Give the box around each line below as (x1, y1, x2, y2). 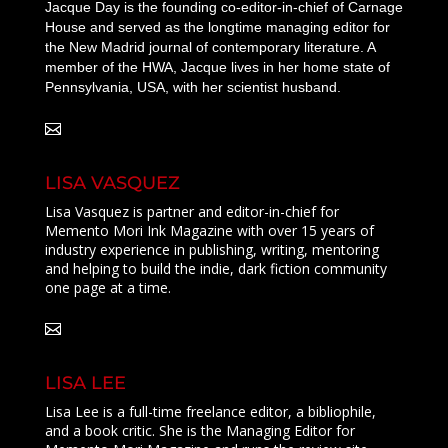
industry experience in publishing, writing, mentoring (44, 240, 379, 259)
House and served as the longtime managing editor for (44, 19, 390, 35)
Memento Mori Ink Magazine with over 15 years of (44, 221, 374, 240)
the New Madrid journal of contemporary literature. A (44, 39, 375, 55)
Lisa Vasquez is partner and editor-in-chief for (44, 202, 339, 221)
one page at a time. (44, 278, 171, 297)
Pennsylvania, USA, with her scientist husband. (44, 79, 341, 95)
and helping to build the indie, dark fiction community (44, 259, 387, 278)
